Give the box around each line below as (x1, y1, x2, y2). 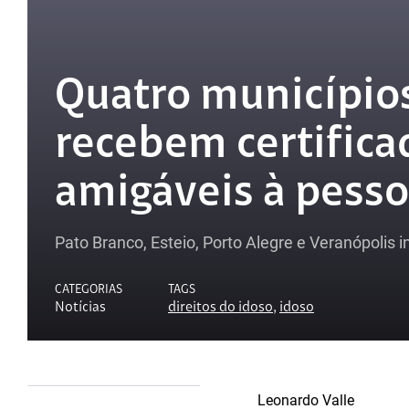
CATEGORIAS (55, 284, 122, 296)
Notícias (55, 300, 106, 315)
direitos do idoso (168, 300, 273, 315)
